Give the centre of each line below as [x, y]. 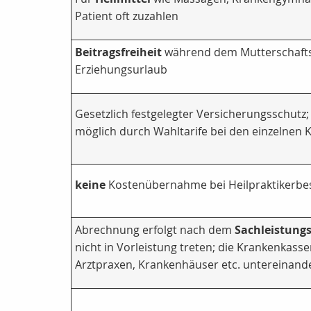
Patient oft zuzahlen [127, 16]
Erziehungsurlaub [121, 70]
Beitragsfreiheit [118, 52]
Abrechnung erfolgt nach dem [155, 230]
